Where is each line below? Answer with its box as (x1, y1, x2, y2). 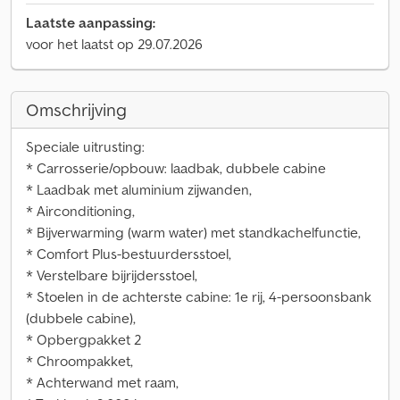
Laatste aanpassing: (26, 13, 155, 31)
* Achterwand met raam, (26, 373, 179, 391)
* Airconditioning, (26, 202, 135, 220)
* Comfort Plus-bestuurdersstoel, (26, 245, 231, 262)
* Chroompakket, (26, 352, 133, 370)
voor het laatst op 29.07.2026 (26, 35, 203, 53)
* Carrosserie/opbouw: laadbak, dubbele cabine (26, 159, 326, 177)
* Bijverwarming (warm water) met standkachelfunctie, (26, 223, 361, 241)
